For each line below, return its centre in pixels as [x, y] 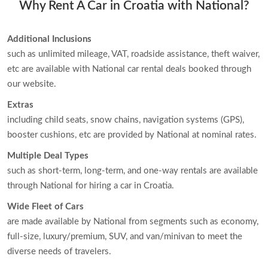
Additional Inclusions [49, 39]
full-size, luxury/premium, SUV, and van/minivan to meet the [125, 236]
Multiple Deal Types [48, 156]
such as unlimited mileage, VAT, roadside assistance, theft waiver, [133, 54]
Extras [20, 105]
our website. [32, 84]
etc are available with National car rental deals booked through [129, 69]
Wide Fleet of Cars [45, 206]
